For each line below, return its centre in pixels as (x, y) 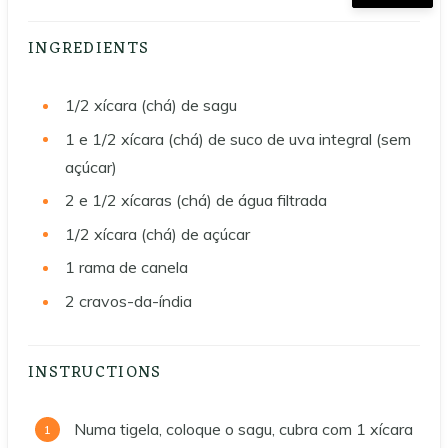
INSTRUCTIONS (97, 372)
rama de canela (133, 267)
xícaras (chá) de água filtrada (224, 200)
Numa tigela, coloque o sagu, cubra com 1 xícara (243, 428)
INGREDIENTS (89, 48)
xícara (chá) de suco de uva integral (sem (266, 138)
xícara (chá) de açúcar (172, 233)
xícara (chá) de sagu (165, 104)
